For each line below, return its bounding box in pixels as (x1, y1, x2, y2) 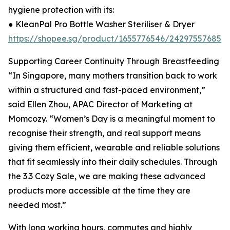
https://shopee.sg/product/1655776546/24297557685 (8, 33, 221, 44)
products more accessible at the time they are (8, 185, 190, 196)
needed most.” (8, 200, 66, 210)
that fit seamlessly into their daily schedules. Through (8, 157, 217, 167)
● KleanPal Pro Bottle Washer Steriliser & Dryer (8, 19, 195, 30)
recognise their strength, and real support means (8, 128, 201, 139)
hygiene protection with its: (8, 5, 114, 15)
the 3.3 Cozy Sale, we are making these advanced (8, 171, 205, 182)
